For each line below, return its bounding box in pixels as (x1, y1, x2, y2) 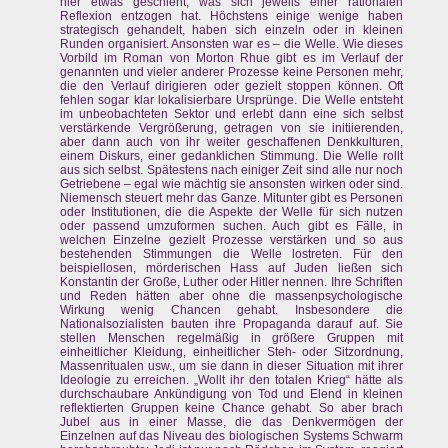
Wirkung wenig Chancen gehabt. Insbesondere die (60, 303, 404, 318)
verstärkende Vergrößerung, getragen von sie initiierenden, (60, 121, 404, 136)
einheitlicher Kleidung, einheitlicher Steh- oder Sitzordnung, (60, 345, 404, 360)
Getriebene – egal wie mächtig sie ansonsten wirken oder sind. (60, 177, 404, 192)
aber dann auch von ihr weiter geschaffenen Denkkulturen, (60, 135, 404, 150)
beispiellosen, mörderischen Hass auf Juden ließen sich (60, 261, 404, 276)
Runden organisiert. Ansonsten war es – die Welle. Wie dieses (60, 37, 404, 52)
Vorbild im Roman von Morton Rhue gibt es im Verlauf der (60, 51, 404, 66)
